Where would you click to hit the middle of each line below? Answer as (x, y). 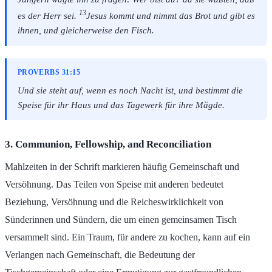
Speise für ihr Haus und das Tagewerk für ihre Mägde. (121, 105)
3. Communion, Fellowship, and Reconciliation (108, 144)
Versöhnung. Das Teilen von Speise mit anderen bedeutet (114, 184)
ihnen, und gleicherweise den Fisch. (86, 31)
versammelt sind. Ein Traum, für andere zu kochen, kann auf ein (127, 237)
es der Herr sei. (48, 16)
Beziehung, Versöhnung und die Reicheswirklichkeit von (114, 202)
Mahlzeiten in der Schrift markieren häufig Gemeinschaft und (122, 166)
